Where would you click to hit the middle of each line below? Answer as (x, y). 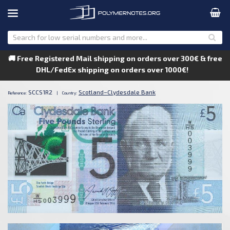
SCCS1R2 (40, 92)
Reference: (17, 93)
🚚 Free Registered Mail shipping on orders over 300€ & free (115, 58)
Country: (70, 93)
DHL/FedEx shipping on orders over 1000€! (115, 70)
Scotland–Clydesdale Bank (117, 92)
